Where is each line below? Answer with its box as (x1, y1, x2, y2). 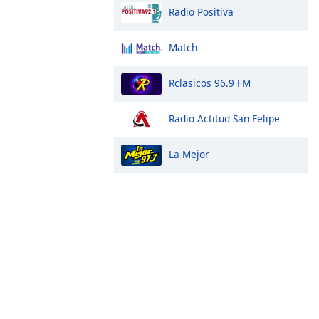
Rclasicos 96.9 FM (169, 75, 251, 90)
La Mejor (169, 147, 209, 161)
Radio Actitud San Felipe (169, 111, 280, 125)
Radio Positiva (169, 4, 234, 19)
